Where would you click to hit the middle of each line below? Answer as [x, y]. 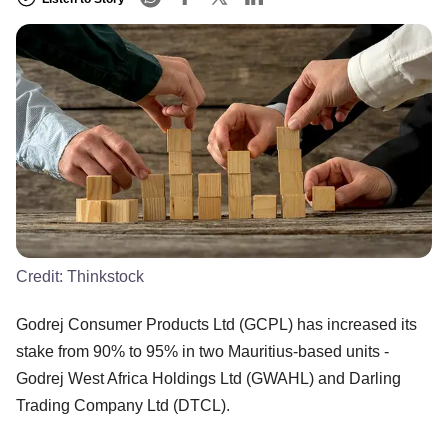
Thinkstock [105, 276]
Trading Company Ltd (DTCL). [123, 405]
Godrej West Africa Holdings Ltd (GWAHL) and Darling [208, 378]
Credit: [41, 276]
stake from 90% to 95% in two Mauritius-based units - [202, 351]
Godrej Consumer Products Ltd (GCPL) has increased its [216, 324]
